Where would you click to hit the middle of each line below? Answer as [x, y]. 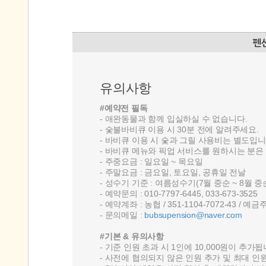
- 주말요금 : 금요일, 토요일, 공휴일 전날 [173, 172]
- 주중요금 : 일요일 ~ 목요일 [151, 161]
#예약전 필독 [124, 108]
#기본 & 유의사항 [132, 236]
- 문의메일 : [122, 215]
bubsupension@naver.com [193, 215]
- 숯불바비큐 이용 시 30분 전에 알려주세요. [179, 129]
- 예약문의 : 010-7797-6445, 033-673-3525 [179, 194]
